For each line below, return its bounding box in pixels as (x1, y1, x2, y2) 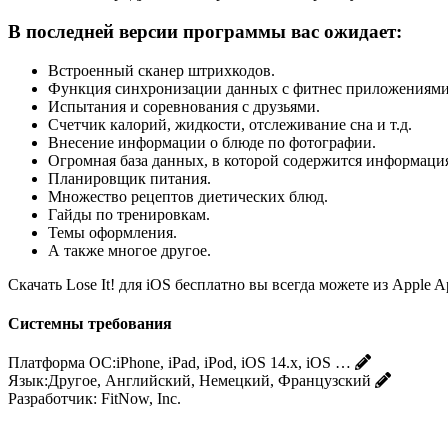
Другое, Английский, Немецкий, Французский (48, 372, 371, 390)
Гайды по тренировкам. (48, 205, 210, 223)
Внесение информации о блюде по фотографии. (48, 133, 376, 151)
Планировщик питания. (48, 169, 211, 187)
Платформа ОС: (8, 354, 116, 372)
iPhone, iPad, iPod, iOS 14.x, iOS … (116, 354, 351, 372)
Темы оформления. (48, 223, 177, 241)
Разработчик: (8, 390, 97, 408)
